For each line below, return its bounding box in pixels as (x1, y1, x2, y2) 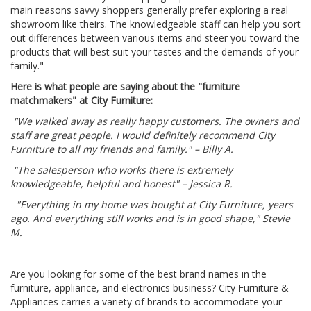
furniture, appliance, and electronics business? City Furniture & (10, 280, 289, 294)
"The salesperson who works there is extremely (10, 162, 233, 176)
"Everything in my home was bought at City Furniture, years (13, 197, 293, 211)
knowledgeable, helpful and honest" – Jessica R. (10, 176, 233, 190)
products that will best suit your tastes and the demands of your (10, 44, 299, 58)
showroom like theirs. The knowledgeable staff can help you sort (10, 17, 301, 31)
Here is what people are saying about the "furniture (10, 79, 240, 93)
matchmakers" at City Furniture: (10, 93, 153, 107)
